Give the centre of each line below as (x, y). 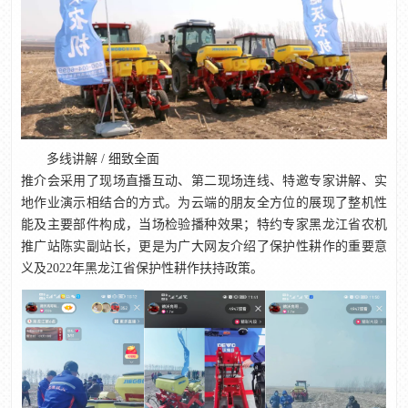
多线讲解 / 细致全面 (103, 159)
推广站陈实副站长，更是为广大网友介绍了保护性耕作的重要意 (204, 247)
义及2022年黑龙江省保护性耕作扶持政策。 (142, 269)
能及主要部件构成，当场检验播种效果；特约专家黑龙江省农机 (204, 225)
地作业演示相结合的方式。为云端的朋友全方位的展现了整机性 (204, 203)
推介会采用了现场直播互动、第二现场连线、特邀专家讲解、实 (204, 181)
